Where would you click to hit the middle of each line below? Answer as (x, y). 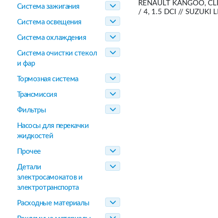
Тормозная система (47, 79)
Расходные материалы (53, 203)
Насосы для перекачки (53, 126)
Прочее (29, 152)
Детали (29, 167)
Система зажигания (48, 7)
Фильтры (31, 110)
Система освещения (49, 22)
